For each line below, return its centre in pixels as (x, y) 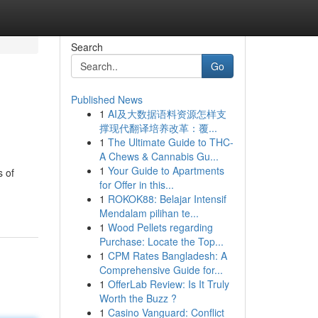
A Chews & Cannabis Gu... (159, 156)
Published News (106, 99)
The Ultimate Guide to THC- (170, 142)
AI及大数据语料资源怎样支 (167, 114)
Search (87, 47)
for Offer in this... (136, 185)
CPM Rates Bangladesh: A (167, 256)
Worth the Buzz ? (138, 298)
